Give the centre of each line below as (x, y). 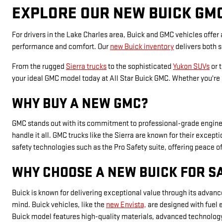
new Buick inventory (142, 47)
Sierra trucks (86, 66)
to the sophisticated (140, 66)
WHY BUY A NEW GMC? (80, 104)
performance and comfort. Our (61, 47)
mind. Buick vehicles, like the (59, 205)
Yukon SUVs (191, 66)
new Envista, (126, 205)
